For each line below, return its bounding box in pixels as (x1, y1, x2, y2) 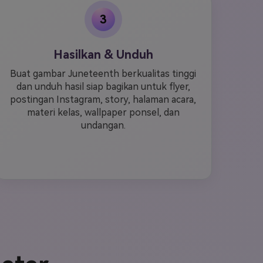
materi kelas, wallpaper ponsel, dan (26, 107, 180, 118)
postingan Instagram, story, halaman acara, (10, 94, 197, 105)
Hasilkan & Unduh (53, 48, 153, 62)
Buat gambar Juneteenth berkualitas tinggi (10, 68, 197, 79)
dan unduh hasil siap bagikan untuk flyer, (16, 81, 190, 92)
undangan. (80, 120, 126, 131)
